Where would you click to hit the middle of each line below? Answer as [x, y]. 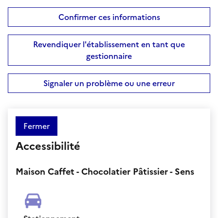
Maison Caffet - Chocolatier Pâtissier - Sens [105, 171]
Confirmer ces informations [109, 17]
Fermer [36, 126]
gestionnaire [109, 56]
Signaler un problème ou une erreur [109, 83]
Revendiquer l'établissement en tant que [109, 44]
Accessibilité [48, 146]
